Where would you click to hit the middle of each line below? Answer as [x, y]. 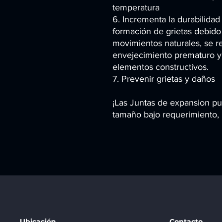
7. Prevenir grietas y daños [164, 79]
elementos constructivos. [161, 67]
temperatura [136, 8]
